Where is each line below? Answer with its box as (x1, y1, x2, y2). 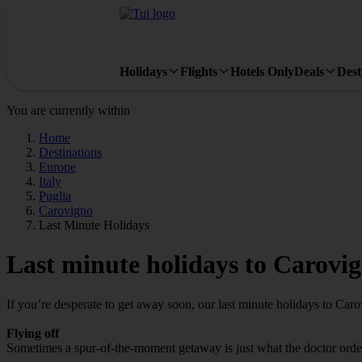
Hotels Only (230, 64, 294, 78)
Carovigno (39, 204, 93, 217)
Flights (180, 64, 217, 78)
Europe (39, 160, 76, 174)
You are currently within (6, 103, 130, 117)
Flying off (6, 326, 59, 340)
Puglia (39, 189, 71, 203)
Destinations (39, 145, 102, 159)
